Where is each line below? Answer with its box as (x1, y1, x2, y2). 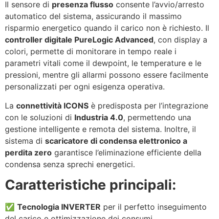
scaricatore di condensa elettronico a (45, 135, 187, 146)
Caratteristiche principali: (5, 176, 176, 193)
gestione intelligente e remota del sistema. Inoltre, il (5, 124, 196, 134)
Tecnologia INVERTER (17, 202, 101, 212)
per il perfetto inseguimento (101, 202, 207, 212)
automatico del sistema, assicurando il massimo (5, 11, 182, 22)
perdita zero (5, 147, 52, 157)
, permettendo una (123, 112, 191, 122)
